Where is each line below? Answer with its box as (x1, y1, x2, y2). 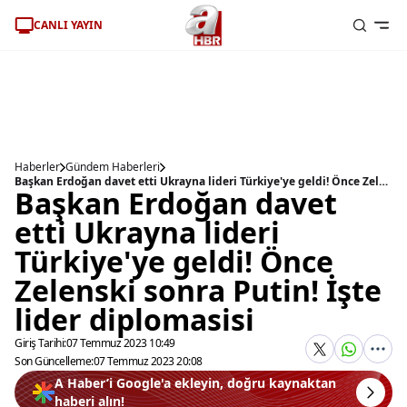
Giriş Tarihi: (15, 335, 66, 351)
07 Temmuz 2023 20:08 (93, 353, 203, 369)
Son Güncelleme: (15, 353, 94, 369)
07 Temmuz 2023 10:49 (65, 335, 175, 351)
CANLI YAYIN (34, 16, 103, 33)
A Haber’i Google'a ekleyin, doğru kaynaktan (55, 374, 336, 392)
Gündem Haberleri (65, 159, 160, 174)
